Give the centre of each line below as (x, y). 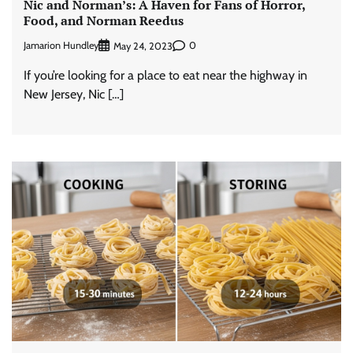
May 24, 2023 (143, 46)
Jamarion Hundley (61, 46)
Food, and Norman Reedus (104, 20)
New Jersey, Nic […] (74, 94)
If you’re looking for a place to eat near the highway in (165, 75)
